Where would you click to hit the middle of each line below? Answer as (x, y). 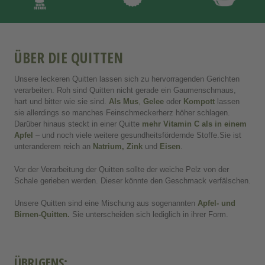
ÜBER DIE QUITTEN (69, 57)
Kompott (198, 101)
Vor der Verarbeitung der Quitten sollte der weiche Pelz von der (122, 169)
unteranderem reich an (52, 146)
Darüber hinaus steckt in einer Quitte (78, 124)
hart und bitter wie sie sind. (62, 101)
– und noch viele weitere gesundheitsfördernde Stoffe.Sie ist (137, 135)
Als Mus (124, 101)
